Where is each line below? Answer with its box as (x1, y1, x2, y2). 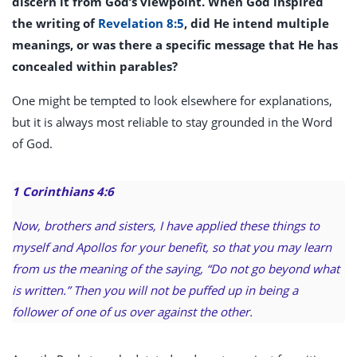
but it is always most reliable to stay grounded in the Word (12, 114, 332, 131)
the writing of (12, 15, 98, 32)
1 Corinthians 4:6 (12, 183, 114, 200)
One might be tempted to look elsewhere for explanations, (12, 92, 332, 109)
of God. (12, 135, 53, 152)
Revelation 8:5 (98, 15, 184, 32)
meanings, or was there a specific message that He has (12, 37, 338, 53)
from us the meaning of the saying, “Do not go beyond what (12, 261, 339, 277)
